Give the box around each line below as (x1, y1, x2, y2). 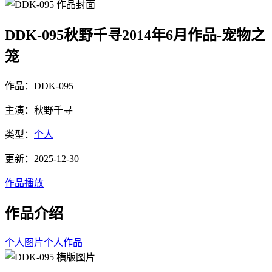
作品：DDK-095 (5, 80, 73, 91)
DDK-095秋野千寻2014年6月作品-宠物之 (5, 27, 265, 43)
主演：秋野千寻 (5, 104, 73, 115)
